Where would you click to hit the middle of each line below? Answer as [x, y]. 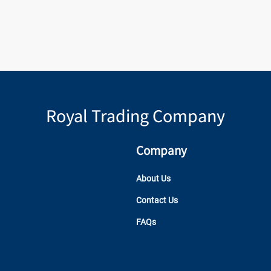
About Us [153, 178]
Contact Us [157, 200]
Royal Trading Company [135, 116]
